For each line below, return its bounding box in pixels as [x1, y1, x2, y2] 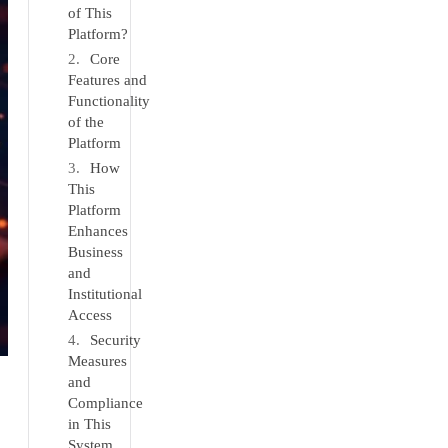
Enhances [68, 223, 129, 239]
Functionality [68, 93, 151, 109]
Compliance [68, 395, 144, 411]
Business [68, 244, 124, 260]
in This [68, 416, 112, 432]
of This [68, 5, 113, 21]
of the [68, 114, 105, 130]
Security [90, 332, 142, 348]
